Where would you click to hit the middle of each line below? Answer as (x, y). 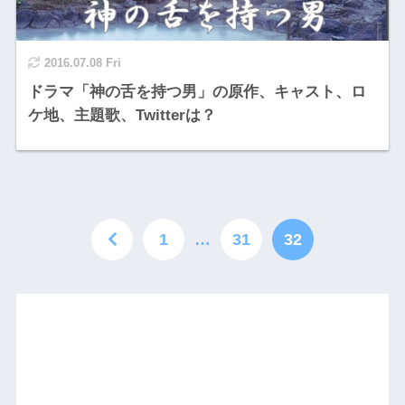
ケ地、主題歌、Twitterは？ (122, 115)
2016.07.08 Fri (82, 62)
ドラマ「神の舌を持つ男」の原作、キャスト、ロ (197, 91)
